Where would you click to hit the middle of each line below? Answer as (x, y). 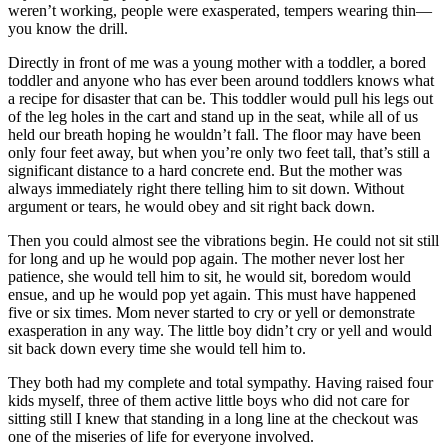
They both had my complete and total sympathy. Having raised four (220, 382)
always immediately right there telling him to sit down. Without (206, 188)
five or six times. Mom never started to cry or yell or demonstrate (211, 312)
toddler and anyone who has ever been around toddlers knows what (221, 80)
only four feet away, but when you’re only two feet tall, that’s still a (219, 152)
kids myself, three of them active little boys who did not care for (208, 400)
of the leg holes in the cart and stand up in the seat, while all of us (213, 116)
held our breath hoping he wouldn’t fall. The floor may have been (214, 134)
